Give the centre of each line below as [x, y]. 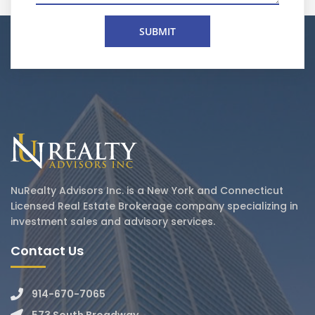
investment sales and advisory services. [113, 222]
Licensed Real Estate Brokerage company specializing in [154, 206]
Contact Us [47, 251]
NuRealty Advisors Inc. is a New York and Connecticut [147, 191]
